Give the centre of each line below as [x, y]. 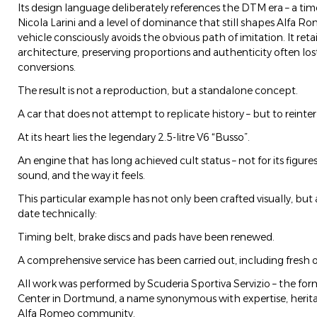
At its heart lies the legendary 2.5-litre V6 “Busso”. [134, 138]
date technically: [57, 214]
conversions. [47, 68]
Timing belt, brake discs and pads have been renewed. [146, 237]
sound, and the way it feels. [81, 176]
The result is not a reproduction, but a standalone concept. [158, 91]
